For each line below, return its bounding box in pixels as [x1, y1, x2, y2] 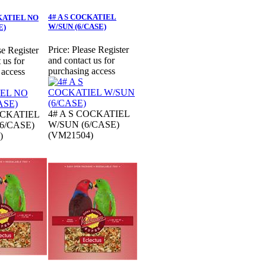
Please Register [72, 45, 129, 55]
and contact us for [48, 55, 115, 66]
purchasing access [48, 66, 115, 77]
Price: [48, 45, 69, 55]
